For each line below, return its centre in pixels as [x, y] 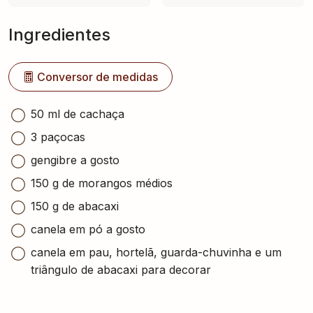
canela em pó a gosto [88, 229]
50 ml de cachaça [78, 114]
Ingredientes [59, 35]
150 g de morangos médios [102, 183]
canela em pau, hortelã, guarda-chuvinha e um [156, 252]
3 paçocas [58, 137]
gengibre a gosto [75, 160]
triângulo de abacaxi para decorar [121, 270]
